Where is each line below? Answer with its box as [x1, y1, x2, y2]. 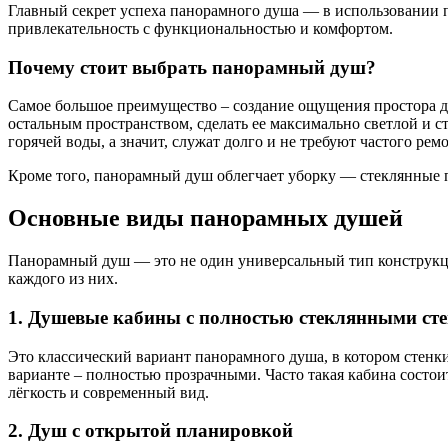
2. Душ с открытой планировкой [8, 420, 293, 442]
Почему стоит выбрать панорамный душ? [8, 56, 376, 78]
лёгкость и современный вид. [8, 383, 209, 401]
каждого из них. [8, 270, 118, 288]
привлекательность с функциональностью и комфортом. [8, 20, 393, 37]
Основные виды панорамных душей [8, 205, 403, 232]
